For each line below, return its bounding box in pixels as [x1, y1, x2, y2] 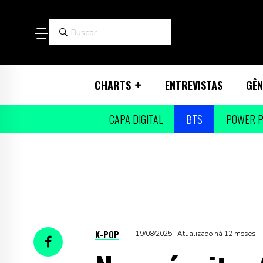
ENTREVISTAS [164, 77, 222, 93]
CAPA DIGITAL [109, 111, 163, 127]
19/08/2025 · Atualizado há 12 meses [136, 229, 256, 239]
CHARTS [94, 77, 131, 93]
